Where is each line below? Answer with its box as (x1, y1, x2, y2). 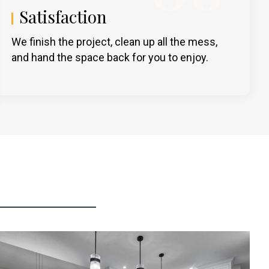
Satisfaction (19, 5, 107, 28)
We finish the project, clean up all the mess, (11, 35, 218, 48)
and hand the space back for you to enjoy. (11, 50, 209, 64)
